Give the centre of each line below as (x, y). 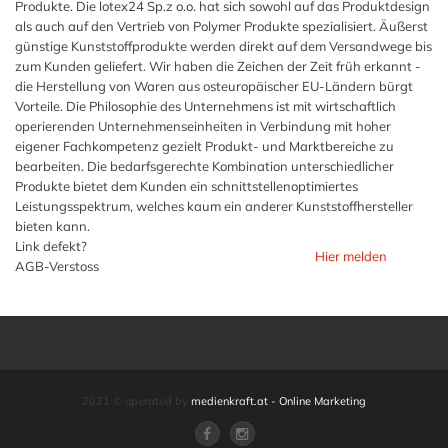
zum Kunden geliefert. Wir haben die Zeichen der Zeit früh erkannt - (218, 66)
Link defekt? (51, 246)
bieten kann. (52, 226)
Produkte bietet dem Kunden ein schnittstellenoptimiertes (186, 186)
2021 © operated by (136, 401)
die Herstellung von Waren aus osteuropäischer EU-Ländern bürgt (214, 86)
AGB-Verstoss (57, 266)
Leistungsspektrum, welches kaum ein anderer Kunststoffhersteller (214, 206)
